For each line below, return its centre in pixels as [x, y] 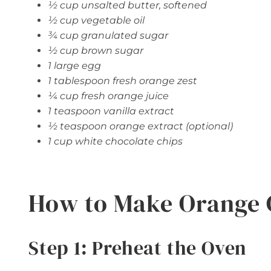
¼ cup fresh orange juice [108, 96]
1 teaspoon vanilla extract [111, 111]
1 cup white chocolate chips [115, 142]
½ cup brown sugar [96, 51]
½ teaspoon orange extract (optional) [140, 126]
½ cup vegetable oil [96, 21]
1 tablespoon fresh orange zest [122, 81]
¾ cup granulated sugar [108, 36]
